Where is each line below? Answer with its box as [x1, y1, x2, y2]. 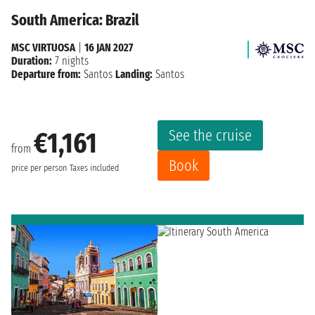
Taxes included [70, 162, 119, 174]
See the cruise [169, 125, 252, 145]
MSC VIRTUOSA [11, 40, 75, 54]
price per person [11, 162, 67, 174]
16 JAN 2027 [84, 40, 133, 54]
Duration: [11, 53, 52, 67]
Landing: [115, 67, 153, 81]
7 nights [52, 53, 89, 67]
